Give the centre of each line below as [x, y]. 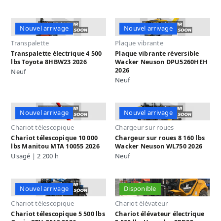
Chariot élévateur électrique [160, 214]
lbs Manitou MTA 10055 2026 [55, 147]
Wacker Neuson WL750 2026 [159, 147]
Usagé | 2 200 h [35, 156]
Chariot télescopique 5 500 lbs [58, 214]
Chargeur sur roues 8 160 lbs [160, 138]
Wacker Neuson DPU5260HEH [162, 62]
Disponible [140, 189]
